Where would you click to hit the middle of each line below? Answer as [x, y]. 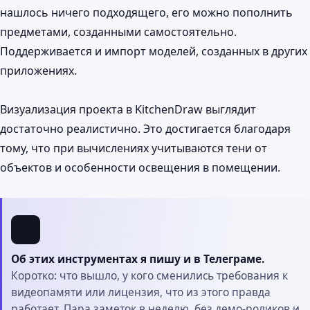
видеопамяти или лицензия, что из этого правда [141, 292]
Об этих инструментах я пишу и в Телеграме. [138, 259]
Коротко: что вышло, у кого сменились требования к [149, 276]
